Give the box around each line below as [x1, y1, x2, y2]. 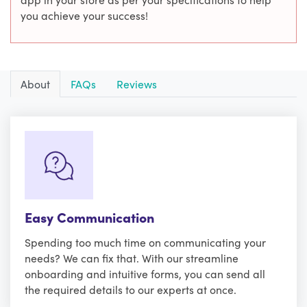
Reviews [116, 75, 157, 91]
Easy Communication [25, 207, 154, 226]
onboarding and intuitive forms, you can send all [25, 265, 265, 281]
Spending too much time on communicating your [25, 234, 266, 249]
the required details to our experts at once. [25, 281, 236, 297]
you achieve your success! [21, 7, 148, 23]
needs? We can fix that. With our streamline [25, 249, 238, 265]
